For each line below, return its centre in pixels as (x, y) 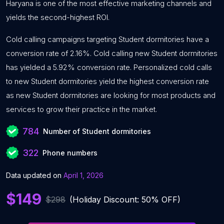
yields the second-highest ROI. (58, 17)
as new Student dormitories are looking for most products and (111, 95)
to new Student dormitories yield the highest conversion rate (107, 81)
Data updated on (34, 175)
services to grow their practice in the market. (81, 109)
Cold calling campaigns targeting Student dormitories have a (107, 39)
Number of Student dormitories (97, 131)
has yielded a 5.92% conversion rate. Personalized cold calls (109, 67)
